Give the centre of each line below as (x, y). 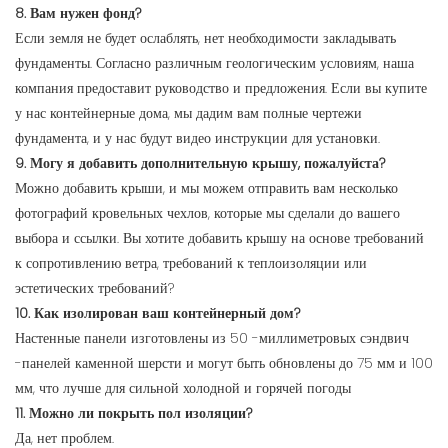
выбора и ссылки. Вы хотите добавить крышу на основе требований (219, 238)
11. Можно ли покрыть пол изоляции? (133, 413)
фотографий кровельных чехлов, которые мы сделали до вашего (207, 213)
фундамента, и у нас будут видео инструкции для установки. (197, 138)
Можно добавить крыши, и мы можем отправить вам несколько (206, 188)
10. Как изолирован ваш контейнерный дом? (157, 313)
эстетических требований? (94, 288)
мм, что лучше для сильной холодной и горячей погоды (183, 388)
